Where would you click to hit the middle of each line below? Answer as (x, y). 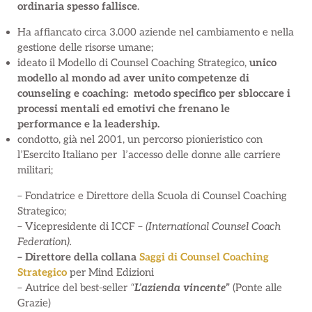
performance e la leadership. (90, 124)
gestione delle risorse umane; (87, 47)
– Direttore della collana (78, 257)
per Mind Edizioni (112, 272)
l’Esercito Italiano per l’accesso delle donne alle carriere (149, 154)
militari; (35, 170)
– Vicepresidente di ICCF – (81, 226)
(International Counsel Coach (213, 226)
